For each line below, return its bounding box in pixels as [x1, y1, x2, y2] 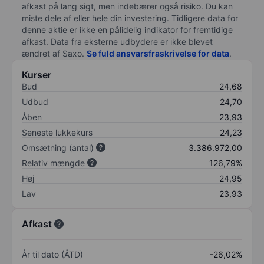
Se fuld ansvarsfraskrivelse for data [87, 48, 229, 58]
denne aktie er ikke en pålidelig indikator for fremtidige [22, 24, 233, 35]
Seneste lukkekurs [22, 127, 93, 137]
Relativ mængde [22, 157, 85, 168]
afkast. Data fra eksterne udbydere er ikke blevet [22, 36, 213, 47]
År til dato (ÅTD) [22, 249, 83, 259]
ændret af [22, 48, 62, 58]
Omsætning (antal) [22, 142, 94, 153]
